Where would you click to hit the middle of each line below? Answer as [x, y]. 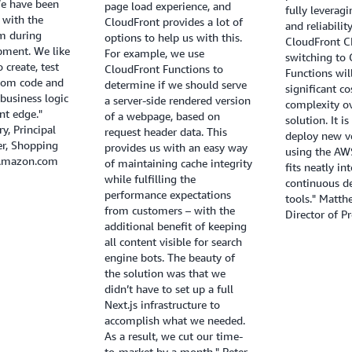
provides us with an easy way [176, 148]
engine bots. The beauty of [169, 258]
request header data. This [165, 132]
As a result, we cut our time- [173, 336]
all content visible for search [173, 242]
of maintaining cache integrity [178, 163]
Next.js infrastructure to [162, 305]
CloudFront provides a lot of [173, 22]
